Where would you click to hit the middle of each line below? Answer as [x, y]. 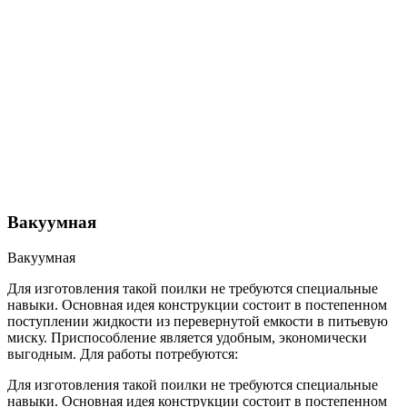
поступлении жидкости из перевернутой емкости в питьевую [198, 322]
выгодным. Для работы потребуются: [123, 354]
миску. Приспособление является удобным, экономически [187, 338]
